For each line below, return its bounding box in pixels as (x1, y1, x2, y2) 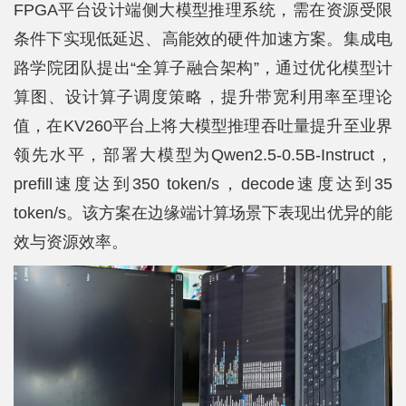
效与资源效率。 (14, 232, 128, 251)
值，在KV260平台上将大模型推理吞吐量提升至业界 (14, 116, 392, 135)
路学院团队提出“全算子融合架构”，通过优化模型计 (14, 58, 392, 77)
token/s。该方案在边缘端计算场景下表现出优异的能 (14, 203, 392, 222)
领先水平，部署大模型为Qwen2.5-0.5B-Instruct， (14, 145, 392, 164)
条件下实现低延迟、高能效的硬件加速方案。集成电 (14, 29, 392, 48)
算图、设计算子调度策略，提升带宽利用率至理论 (14, 87, 392, 106)
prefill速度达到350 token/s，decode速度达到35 (14, 174, 392, 193)
